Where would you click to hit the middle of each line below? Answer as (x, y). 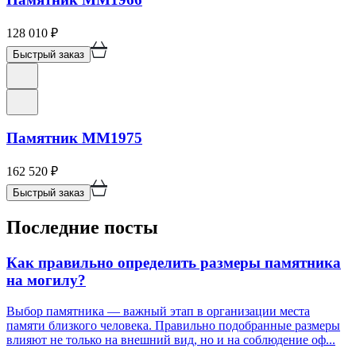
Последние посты (82, 228)
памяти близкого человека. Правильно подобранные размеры (173, 325)
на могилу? (46, 280)
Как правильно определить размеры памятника (174, 263)
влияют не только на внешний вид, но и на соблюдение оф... (171, 339)
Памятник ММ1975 (74, 138)
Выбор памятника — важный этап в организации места (158, 311)
